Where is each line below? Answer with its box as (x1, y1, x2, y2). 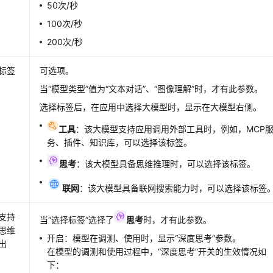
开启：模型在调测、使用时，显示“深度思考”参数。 (47, 232, 241, 243)
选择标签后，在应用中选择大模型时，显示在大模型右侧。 (40, 101, 262, 112)
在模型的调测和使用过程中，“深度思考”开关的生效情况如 (47, 246, 267, 257)
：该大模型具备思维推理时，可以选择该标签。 (76, 158, 256, 169)
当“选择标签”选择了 (40, 214, 115, 225)
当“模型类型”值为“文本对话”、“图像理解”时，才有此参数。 (40, 83, 263, 94)
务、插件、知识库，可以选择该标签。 (47, 136, 193, 147)
